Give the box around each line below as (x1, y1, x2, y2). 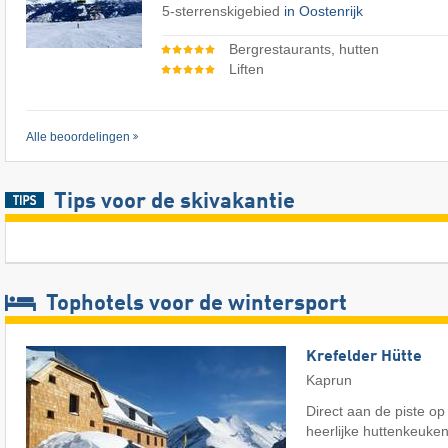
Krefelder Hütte (306, 349, 422, 366)
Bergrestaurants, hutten (228, 40, 379, 57)
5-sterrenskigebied (162, 2, 284, 19)
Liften (228, 60, 264, 77)
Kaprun (306, 372, 352, 389)
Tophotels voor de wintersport (41, 293, 347, 316)
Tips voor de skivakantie (53, 191, 295, 214)
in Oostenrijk (284, 2, 363, 19)
